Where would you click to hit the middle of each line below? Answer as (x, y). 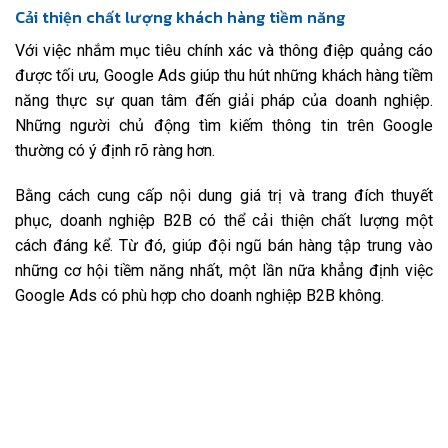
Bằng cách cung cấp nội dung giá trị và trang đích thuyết (224, 196)
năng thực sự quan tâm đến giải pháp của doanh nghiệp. (224, 100)
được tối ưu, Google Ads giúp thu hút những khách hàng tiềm (224, 75)
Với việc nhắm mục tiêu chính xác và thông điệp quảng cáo (224, 50)
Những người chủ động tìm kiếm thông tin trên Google (224, 125)
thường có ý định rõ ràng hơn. (115, 150)
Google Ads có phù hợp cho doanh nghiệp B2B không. (199, 296)
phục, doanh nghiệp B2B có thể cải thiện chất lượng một (224, 221)
